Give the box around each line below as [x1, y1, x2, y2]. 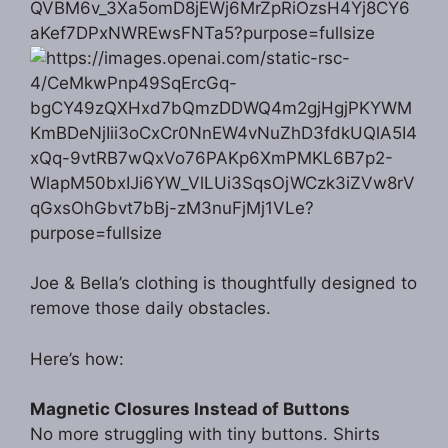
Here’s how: [30, 348, 124, 369]
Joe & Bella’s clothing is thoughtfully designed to [30, 273, 417, 294]
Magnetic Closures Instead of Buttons [30, 399, 350, 420]
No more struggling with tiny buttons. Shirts [30, 424, 380, 445]
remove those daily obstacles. [30, 298, 271, 319]
